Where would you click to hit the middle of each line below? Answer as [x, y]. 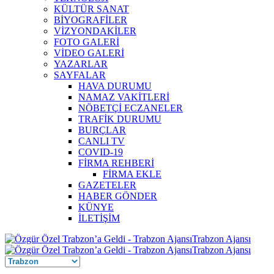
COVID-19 [101, 152]
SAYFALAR [80, 75]
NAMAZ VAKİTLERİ [124, 97]
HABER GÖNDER [118, 196]
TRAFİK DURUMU [120, 119]
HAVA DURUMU [115, 86]
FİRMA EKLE [132, 174]
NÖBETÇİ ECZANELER [131, 108]
